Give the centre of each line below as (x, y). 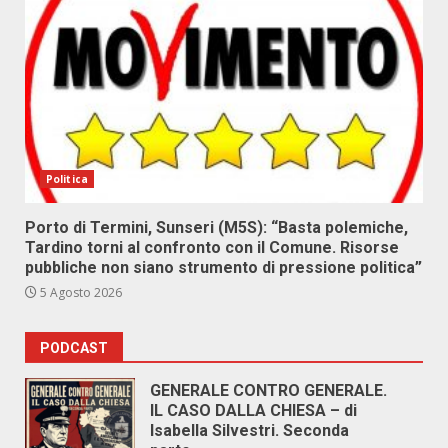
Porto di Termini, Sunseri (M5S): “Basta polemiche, (216, 227)
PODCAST (74, 348)
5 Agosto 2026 (79, 292)
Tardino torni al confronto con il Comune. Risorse (212, 247)
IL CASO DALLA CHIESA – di (253, 410)
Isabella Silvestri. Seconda (249, 430)
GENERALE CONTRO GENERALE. (268, 390)
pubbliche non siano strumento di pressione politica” (223, 267)
